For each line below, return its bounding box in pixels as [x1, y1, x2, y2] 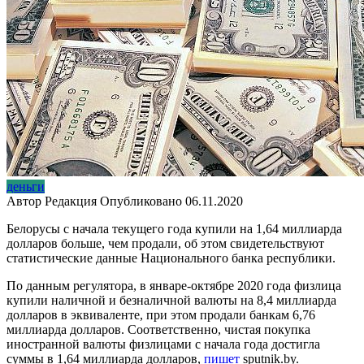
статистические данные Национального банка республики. [6, 250, 336, 265]
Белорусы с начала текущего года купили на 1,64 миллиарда [6, 221, 342, 236]
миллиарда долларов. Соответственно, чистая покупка [6, 322, 310, 336]
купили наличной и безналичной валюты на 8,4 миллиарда [6, 292, 336, 307]
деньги [6, 179, 45, 193]
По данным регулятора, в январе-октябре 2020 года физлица [6, 278, 341, 292]
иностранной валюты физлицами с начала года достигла [6, 336, 320, 351]
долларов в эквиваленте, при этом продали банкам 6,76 [6, 307, 315, 322]
